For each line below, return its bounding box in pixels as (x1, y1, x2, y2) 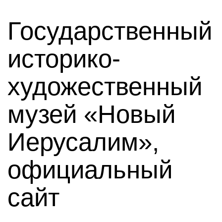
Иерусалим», (7, 128, 159, 156)
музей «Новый (7, 100, 175, 128)
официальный (7, 156, 172, 184)
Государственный (7, 17, 212, 45)
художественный (7, 72, 202, 101)
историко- (7, 45, 120, 73)
